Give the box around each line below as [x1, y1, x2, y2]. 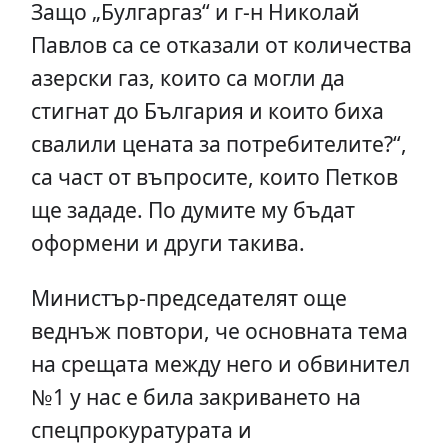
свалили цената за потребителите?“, [30, 129, 407, 159]
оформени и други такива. [30, 228, 305, 258]
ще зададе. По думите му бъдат [30, 195, 355, 225]
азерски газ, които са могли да [30, 63, 345, 93]
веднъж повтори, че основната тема [30, 315, 408, 345]
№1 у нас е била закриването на [30, 381, 361, 411]
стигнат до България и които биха [30, 96, 384, 126]
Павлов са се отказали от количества [30, 30, 412, 60]
